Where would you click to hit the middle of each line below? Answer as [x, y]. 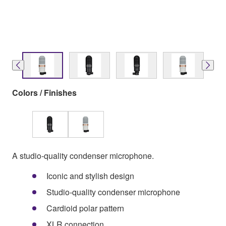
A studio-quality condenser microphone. [83, 155]
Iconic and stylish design [90, 176]
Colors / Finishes [44, 92]
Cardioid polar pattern [85, 208]
